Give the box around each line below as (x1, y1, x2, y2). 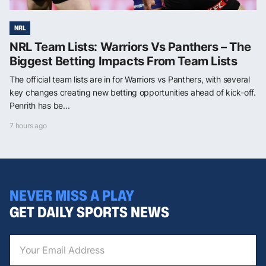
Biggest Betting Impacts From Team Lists (9, 53, 237, 68)
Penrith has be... (9, 100, 70, 110)
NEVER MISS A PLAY (9, 185, 134, 205)
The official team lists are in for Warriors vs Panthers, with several (9, 74, 250, 84)
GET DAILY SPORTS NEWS (9, 201, 169, 222)
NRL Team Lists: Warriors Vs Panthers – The (9, 39, 251, 54)
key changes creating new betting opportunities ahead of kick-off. (9, 87, 256, 97)
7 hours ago (9, 121, 47, 130)
